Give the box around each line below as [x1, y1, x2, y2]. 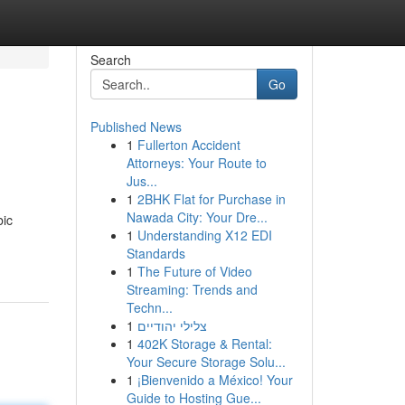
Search [89, 51, 131, 69]
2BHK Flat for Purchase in [137, 190, 286, 208]
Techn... [126, 298, 173, 316]
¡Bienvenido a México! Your [137, 371, 293, 389]
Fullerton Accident [137, 136, 240, 154]
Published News [89, 118, 182, 136]
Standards [126, 244, 185, 262]
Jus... [126, 172, 157, 190]
